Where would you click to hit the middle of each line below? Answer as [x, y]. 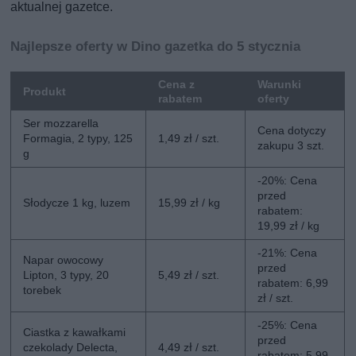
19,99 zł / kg [289, 225]
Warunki [280, 84]
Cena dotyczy [292, 130]
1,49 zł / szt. [189, 138]
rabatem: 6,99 [293, 282]
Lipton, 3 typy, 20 [66, 275]
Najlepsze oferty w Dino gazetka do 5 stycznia [156, 46]
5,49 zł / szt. [189, 275]
